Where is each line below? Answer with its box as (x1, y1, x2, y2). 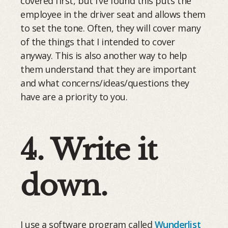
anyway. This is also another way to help (20, 49, 188, 62)
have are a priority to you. (20, 90, 128, 103)
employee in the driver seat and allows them (20, 8, 206, 20)
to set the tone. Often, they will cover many (20, 21, 201, 34)
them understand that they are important (20, 63, 196, 75)
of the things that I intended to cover (20, 35, 175, 48)
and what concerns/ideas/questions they (20, 76, 189, 89)
